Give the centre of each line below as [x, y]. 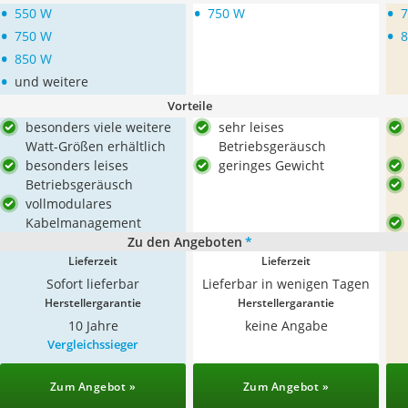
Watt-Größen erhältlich [96, 146]
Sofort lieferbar [93, 284]
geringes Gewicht [271, 165]
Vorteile [189, 106]
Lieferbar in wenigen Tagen [286, 284]
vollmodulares [69, 204]
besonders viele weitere [98, 127]
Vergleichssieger [93, 344]
